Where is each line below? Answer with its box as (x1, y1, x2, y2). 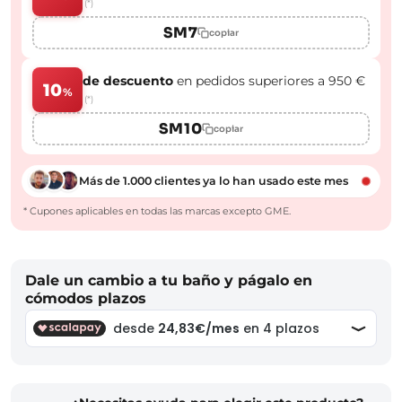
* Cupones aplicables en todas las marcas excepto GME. (23, 205, 291, 218)
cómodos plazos (25, 290, 146, 308)
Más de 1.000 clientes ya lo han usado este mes (79, 174, 348, 188)
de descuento (83, 73, 173, 90)
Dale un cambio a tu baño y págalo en (25, 272, 312, 290)
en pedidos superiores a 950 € (173, 73, 365, 90)
